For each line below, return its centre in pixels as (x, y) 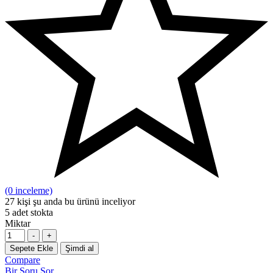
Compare (23, 260)
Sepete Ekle (31, 248)
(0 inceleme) (29, 190)
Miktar (18, 223)
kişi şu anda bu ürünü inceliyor (75, 201)
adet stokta (31, 212)
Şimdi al (80, 248)
